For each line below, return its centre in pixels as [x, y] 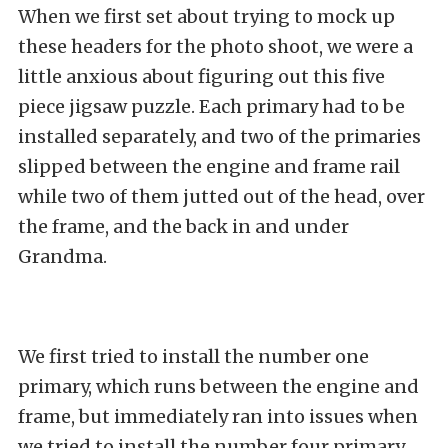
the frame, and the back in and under [183, 226]
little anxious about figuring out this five [201, 76]
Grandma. [62, 256]
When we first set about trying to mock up [206, 16]
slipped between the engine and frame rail [209, 166]
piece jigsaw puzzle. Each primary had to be [211, 106]
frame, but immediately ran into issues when [218, 416]
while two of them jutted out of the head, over [221, 196]
